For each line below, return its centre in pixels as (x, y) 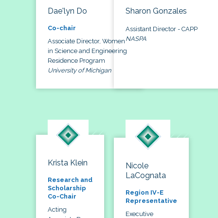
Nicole (137, 166)
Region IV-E (145, 193)
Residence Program (76, 60)
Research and (70, 180)
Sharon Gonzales (156, 11)
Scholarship (67, 188)
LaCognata (146, 176)
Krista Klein (68, 163)
